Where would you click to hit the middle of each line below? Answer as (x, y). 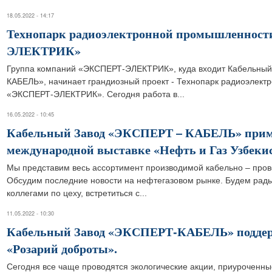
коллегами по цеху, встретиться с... (77, 193)
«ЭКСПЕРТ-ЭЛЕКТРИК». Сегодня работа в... (96, 94)
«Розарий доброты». (62, 249)
